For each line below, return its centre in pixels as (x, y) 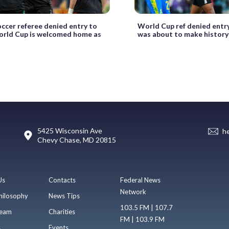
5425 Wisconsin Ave (70, 130)
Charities (62, 211)
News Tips (64, 196)
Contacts (62, 180)
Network (133, 191)
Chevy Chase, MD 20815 (76, 140)
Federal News (141, 180)
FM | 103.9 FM (143, 219)
